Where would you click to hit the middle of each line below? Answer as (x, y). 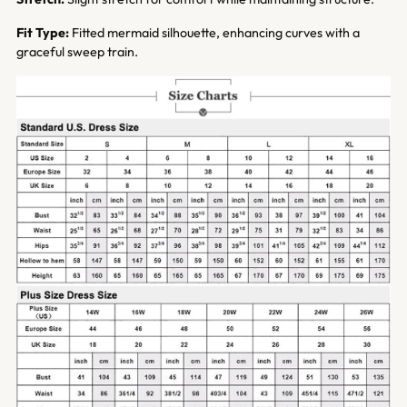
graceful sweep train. (77, 51)
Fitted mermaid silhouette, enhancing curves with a (214, 32)
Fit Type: (43, 32)
